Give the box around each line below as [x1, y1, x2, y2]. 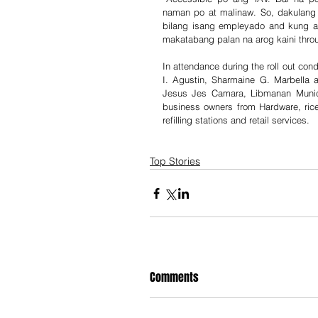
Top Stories [150, 155, 200, 168]
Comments [150, 269, 199, 285]
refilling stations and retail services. [163, 114, 309, 126]
